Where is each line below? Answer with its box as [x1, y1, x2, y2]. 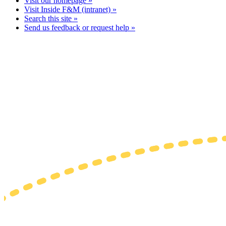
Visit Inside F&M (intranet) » [24, 5, 117, 14]
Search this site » [24, 14, 78, 23]
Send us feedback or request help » [24, 23, 135, 32]
